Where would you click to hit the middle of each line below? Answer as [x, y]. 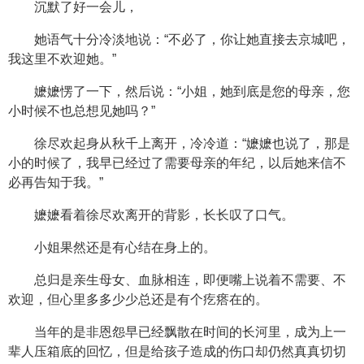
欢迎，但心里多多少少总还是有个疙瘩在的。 [138, 299]
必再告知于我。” [56, 182]
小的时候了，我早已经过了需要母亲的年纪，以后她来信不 [177, 163]
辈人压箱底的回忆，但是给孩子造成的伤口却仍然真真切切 [177, 351]
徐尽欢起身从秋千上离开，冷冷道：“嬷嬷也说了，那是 [192, 143]
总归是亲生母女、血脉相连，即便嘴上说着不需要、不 [190, 280]
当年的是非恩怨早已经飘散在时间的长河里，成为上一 [190, 332]
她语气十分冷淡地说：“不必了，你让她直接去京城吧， [192, 39]
